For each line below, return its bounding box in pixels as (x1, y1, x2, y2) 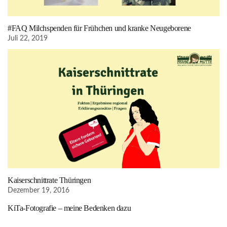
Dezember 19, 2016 (8, 186, 69, 194)
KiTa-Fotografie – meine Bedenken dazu (8, 203, 131, 212)
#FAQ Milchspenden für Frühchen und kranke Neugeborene (8, 23, 191, 32)
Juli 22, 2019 (8, 34, 48, 42)
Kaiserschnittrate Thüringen (8, 175, 91, 184)
